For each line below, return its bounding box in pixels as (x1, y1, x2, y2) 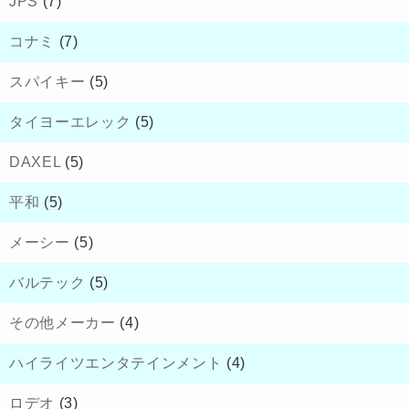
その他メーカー (9, 315, 116, 331)
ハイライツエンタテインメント (9, 355, 223, 372)
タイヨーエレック (9, 114, 131, 131)
